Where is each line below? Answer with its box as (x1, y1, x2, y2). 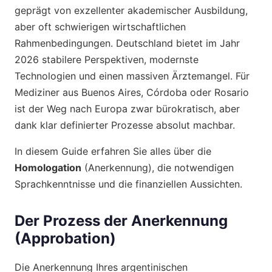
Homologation (15, 161, 81, 174)
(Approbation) (15, 229, 116, 248)
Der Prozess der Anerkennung (15, 212, 228, 230)
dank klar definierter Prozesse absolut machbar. (15, 119, 235, 132)
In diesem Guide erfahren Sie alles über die (15, 145, 211, 158)
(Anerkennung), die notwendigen (81, 161, 234, 174)
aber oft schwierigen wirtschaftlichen (15, 21, 186, 33)
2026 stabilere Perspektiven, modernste (15, 53, 199, 66)
